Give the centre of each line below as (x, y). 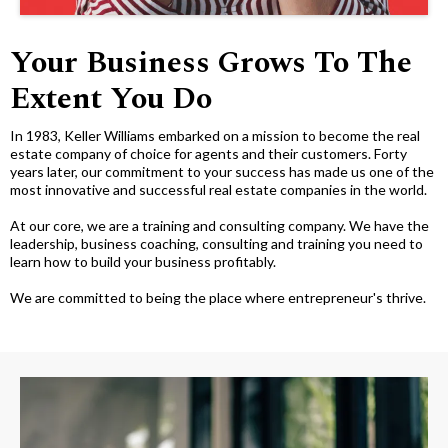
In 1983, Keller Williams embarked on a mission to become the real (215, 136)
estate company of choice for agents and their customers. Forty (208, 154)
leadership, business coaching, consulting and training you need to (216, 244)
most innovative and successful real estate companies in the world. (218, 190)
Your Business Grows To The (211, 63)
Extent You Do (111, 99)
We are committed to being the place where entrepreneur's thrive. (218, 298)
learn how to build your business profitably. (143, 262)
